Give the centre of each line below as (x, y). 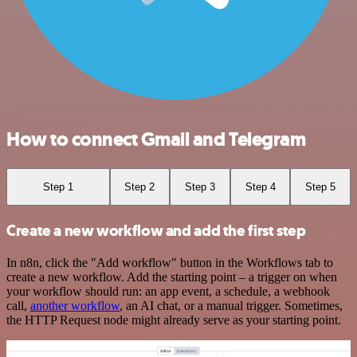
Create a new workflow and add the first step (156, 231)
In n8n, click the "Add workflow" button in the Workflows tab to (170, 262)
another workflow (75, 305)
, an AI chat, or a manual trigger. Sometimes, (231, 305)
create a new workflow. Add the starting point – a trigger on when (172, 277)
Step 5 (321, 186)
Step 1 (58, 186)
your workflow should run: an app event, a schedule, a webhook (168, 291)
